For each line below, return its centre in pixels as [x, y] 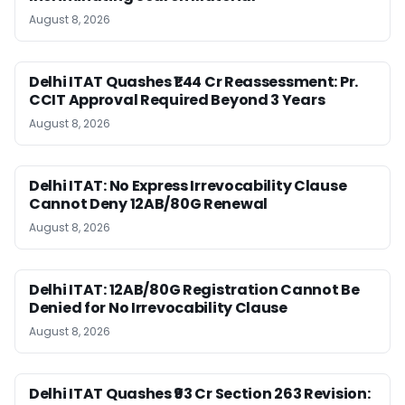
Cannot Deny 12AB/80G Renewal [148, 203]
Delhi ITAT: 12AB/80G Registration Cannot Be [194, 289]
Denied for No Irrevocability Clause [158, 307]
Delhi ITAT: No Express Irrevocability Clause [188, 185]
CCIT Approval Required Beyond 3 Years [177, 99]
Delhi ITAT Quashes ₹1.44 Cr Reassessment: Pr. [194, 81]
